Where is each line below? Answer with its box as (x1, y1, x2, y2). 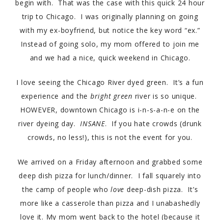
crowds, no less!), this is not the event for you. (27, 133, 192, 142)
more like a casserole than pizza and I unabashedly (20, 198, 200, 208)
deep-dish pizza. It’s (124, 185, 198, 194)
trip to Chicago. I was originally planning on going (22, 12, 198, 21)
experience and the (21, 91, 90, 101)
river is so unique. (132, 91, 199, 101)
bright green (90, 91, 133, 101)
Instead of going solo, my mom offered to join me (21, 39, 199, 49)
